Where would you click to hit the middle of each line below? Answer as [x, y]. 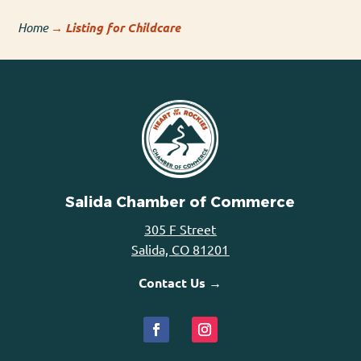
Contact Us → [180, 282]
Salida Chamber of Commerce [180, 202]
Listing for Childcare [123, 27]
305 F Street [180, 228]
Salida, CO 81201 [180, 249]
